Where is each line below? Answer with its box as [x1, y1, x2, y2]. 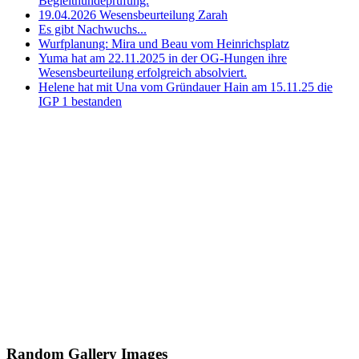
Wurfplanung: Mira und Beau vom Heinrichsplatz [38, 37, 289, 51]
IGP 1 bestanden [38, 95, 122, 109]
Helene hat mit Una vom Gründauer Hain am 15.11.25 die [38, 80, 333, 95]
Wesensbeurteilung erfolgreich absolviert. [38, 66, 247, 80]
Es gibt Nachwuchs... [38, 22, 147, 37]
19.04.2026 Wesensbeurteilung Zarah [38, 8, 228, 22]
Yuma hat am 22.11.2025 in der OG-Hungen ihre [38, 51, 287, 66]
